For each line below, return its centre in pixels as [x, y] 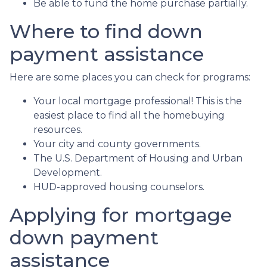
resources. [58, 129]
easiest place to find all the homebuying [129, 115]
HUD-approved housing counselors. [120, 187]
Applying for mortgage [121, 215]
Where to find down [106, 31]
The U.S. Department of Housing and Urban [138, 158]
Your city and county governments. [118, 144]
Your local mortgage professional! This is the [138, 101]
